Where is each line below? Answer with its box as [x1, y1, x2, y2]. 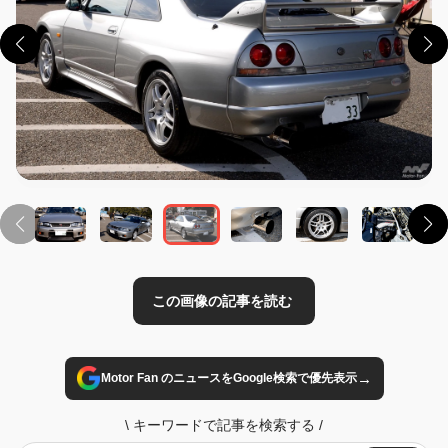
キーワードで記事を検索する [133, 416, 315, 433]
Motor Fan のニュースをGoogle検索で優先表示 [100, 371, 357, 386]
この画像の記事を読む [126, 169, 244, 183]
